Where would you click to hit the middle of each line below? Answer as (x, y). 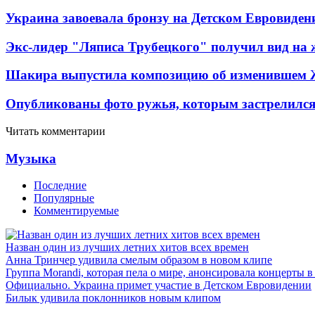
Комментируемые (76, 211)
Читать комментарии (56, 131)
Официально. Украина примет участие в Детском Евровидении (159, 285)
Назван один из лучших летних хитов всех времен (127, 247)
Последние (60, 186)
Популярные (64, 198)
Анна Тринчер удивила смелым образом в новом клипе (139, 260)
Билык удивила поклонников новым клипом (113, 298)
